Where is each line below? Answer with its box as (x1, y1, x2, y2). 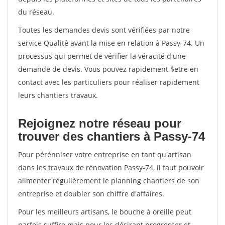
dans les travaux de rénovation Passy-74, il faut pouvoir (18, 163, 204, 172)
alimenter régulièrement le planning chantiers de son (18, 176, 199, 185)
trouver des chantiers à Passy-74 (18, 130, 205, 143)
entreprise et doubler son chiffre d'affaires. (18, 189, 164, 198)
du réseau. (18, 7, 54, 17)
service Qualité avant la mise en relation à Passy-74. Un (18, 38, 204, 48)
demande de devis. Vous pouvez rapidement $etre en (18, 64, 198, 74)
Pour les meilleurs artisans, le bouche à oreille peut (18, 207, 191, 216)
